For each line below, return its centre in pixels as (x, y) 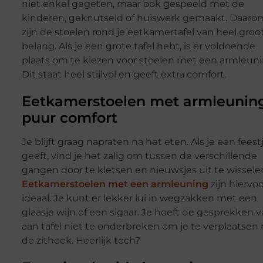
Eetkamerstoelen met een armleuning (115, 184)
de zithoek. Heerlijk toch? (81, 241)
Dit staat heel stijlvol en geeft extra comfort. (124, 75)
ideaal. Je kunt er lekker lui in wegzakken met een (139, 198)
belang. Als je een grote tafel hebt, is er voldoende (138, 46)
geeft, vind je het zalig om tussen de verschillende (139, 156)
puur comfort (69, 118)
